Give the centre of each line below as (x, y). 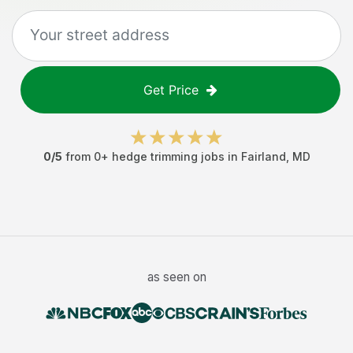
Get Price (171, 90)
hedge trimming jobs (168, 156)
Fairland (263, 156)
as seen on (176, 277)
